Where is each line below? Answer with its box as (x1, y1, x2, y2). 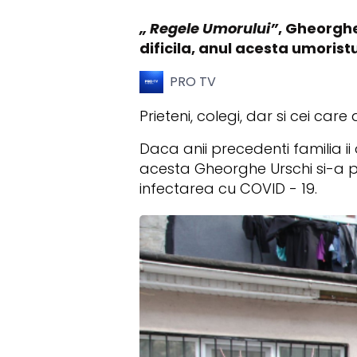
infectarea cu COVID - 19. (139, 178, 317, 199)
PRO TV (169, 73, 216, 92)
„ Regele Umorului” (139, 18, 278, 38)
